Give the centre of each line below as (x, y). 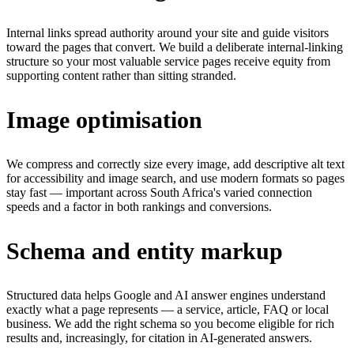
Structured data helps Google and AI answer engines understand (166, 296)
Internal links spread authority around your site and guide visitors (168, 33)
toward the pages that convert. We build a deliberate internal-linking (175, 47)
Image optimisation (104, 120)
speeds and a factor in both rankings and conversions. (139, 207)
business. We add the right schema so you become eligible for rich (170, 324)
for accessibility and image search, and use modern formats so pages (175, 179)
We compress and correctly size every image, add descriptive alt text (175, 164)
